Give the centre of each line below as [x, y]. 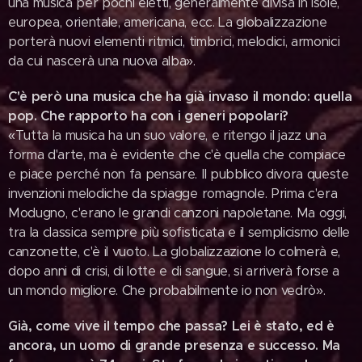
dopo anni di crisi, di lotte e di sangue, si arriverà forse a [174, 271]
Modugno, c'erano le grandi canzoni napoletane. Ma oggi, [177, 213]
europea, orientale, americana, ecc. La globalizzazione [168, 22]
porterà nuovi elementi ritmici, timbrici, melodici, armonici [174, 42]
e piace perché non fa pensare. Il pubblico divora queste [179, 174]
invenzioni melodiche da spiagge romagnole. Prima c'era [173, 194]
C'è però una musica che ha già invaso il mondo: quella [180, 97]
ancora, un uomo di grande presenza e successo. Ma [174, 345]
